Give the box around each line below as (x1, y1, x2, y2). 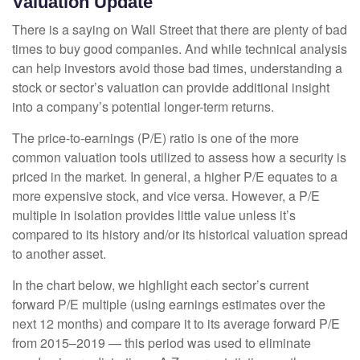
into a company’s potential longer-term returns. (12, 97, 274, 117)
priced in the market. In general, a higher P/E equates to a (12, 167, 337, 186)
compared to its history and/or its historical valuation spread (12, 225, 348, 244)
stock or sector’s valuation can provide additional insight (12, 78, 329, 97)
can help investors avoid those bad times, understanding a (12, 59, 342, 78)
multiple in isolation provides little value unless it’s (12, 206, 296, 225)
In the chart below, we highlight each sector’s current (12, 276, 309, 295)
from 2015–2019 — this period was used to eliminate (12, 333, 311, 353)
